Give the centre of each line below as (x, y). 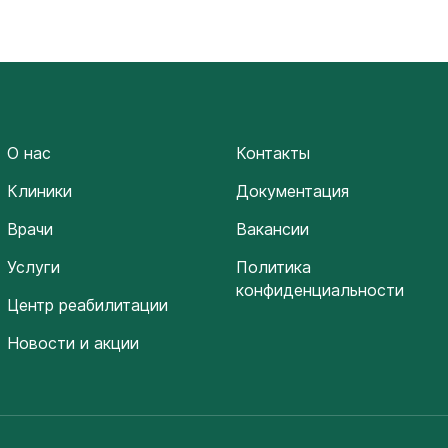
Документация (292, 191)
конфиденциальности (319, 290)
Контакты (272, 153)
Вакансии (272, 229)
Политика (273, 267)
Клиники (40, 191)
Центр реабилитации (88, 305)
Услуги (34, 267)
